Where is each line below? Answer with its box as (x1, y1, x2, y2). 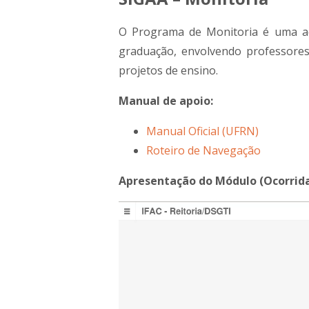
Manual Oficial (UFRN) (146, 123, 259, 139)
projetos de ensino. (119, 62, 218, 78)
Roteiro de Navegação (146, 142, 261, 158)
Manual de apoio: (119, 92, 213, 108)
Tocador (118, 202, 161, 218)
